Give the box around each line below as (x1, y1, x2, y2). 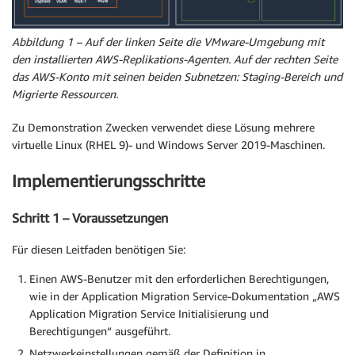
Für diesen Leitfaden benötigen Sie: (12, 242, 185, 257)
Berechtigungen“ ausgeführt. (29, 324, 170, 338)
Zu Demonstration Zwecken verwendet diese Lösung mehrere (12, 120, 315, 135)
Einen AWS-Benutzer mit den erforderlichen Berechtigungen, (29, 272, 329, 286)
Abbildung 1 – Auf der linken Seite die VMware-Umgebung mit (12, 35, 324, 49)
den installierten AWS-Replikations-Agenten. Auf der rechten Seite (12, 52, 338, 67)
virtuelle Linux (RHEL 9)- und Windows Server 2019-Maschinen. (12, 138, 325, 152)
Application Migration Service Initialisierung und (29, 307, 269, 321)
